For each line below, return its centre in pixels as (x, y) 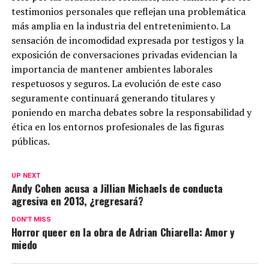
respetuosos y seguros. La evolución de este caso (116, 84)
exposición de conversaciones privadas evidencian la (124, 55)
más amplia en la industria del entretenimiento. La (121, 26)
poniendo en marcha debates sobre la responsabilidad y (131, 113)
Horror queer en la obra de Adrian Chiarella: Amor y (123, 232)
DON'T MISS (31, 220)
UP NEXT (26, 176)
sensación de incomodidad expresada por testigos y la (127, 41)
